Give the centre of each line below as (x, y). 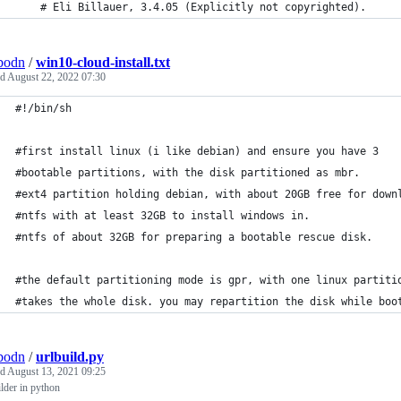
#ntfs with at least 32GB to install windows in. (162, 216)
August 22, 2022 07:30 (56, 77)
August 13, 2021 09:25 (56, 371)
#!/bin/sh (43, 108)
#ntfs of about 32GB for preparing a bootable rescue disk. (194, 237)
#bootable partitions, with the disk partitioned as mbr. (188, 173)
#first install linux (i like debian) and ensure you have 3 (197, 151)
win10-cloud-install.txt (103, 62)
